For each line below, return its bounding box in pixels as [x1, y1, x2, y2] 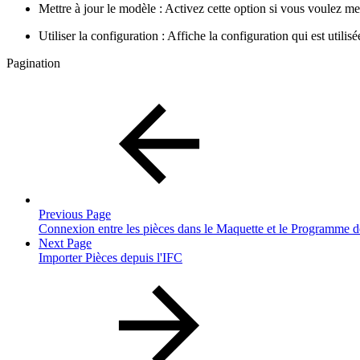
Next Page [39, 235, 92, 250]
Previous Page [39, 207, 111, 221]
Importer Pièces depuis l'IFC [39, 250, 182, 264]
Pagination [6, 55, 60, 70]
